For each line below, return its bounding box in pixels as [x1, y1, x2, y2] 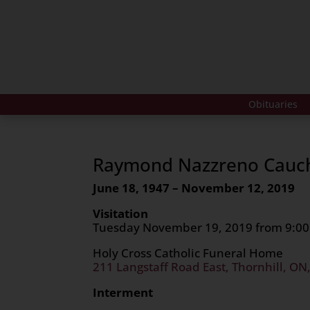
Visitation [93, 205, 149, 221]
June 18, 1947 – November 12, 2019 [93, 179, 295, 196]
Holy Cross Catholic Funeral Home [93, 244, 284, 261]
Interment [93, 284, 154, 300]
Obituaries [248, 97, 298, 111]
